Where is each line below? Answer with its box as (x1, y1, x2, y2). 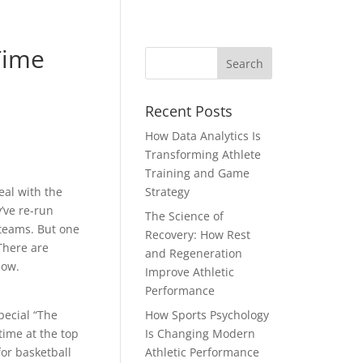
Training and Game (145, 165, 250, 181)
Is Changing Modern (145, 326, 256, 341)
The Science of (145, 208, 224, 224)
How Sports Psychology (145, 307, 270, 322)
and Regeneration (145, 246, 243, 261)
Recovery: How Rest (145, 227, 251, 242)
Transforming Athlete (145, 147, 262, 162)
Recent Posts (145, 101, 233, 121)
